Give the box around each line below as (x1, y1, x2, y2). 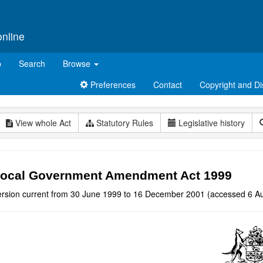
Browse (63, 58, 93, 69)
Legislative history (178, 117, 245, 129)
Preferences (88, 79, 136, 90)
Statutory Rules (94, 117, 153, 129)
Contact (153, 79, 182, 90)
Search (19, 58, 45, 69)
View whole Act (13, 117, 71, 129)
